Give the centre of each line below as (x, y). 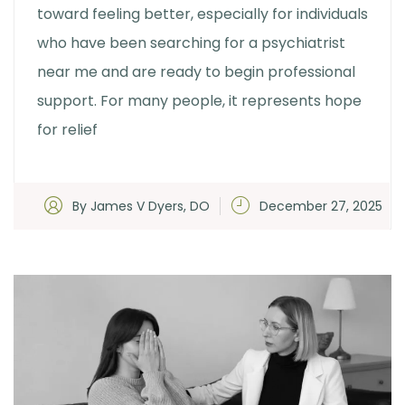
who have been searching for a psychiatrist (191, 42)
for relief (67, 129)
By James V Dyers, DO (141, 206)
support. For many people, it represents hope (199, 100)
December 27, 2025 (320, 206)
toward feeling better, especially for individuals (202, 14)
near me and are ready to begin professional (196, 71)
